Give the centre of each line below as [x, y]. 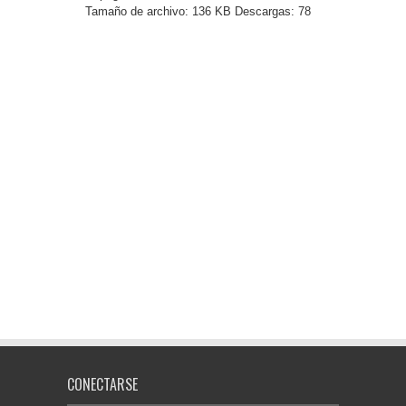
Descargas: [265, 11]
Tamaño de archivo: [137, 11]
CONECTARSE [102, 384]
